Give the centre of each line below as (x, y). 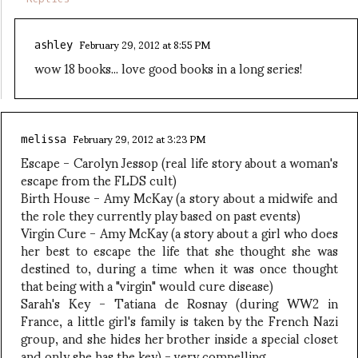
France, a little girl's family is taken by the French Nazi (179, 320)
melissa (44, 139)
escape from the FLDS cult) (99, 179)
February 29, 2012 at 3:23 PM (139, 138)
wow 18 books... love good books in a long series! (168, 68)
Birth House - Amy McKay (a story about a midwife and (179, 197)
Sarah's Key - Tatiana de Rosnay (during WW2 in (179, 302)
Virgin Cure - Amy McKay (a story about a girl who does (179, 232)
